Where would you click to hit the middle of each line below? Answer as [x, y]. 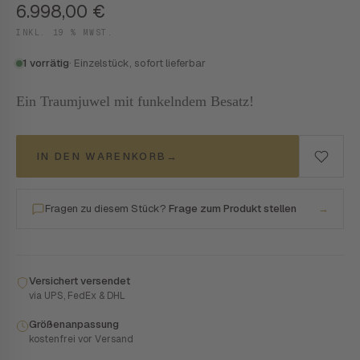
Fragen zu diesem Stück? [107, 209]
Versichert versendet [80, 281]
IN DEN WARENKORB [102, 156]
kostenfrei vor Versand [81, 339]
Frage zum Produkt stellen [233, 209]
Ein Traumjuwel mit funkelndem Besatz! [135, 101]
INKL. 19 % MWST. [65, 33]
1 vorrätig [46, 63]
